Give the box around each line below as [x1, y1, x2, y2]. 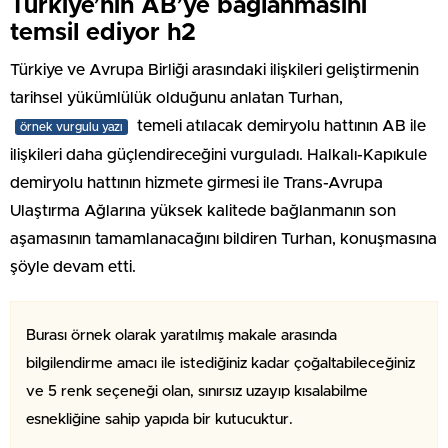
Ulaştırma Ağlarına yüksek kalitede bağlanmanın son [10, 202, 396, 219]
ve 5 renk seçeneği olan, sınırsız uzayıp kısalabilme [26, 383, 368, 399]
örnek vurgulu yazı [20, 120, 123, 133]
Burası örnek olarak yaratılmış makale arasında [26, 327, 337, 343]
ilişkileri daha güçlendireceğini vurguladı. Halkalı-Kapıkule [10, 146, 427, 163]
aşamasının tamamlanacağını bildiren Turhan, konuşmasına [10, 230, 437, 247]
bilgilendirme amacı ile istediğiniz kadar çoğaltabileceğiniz [26, 355, 415, 371]
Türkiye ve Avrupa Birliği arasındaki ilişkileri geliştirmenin [10, 61, 419, 78]
